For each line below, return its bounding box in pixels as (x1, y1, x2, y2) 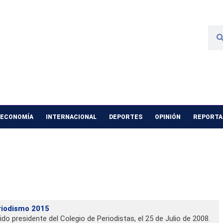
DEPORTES (109, 113, 142, 121)
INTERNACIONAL (45, 113, 97, 121)
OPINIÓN (154, 113, 181, 121)
